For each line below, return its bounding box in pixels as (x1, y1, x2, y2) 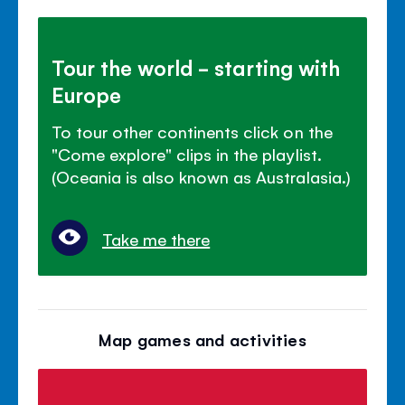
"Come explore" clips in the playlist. (52, 142, 322, 165)
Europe (52, 80, 122, 108)
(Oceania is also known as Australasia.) (52, 165, 351, 187)
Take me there (102, 227, 211, 250)
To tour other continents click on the (52, 119, 333, 142)
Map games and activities (99, 327, 306, 350)
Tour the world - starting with (52, 52, 341, 80)
